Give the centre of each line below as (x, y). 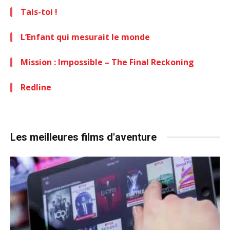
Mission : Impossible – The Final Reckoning (107, 62)
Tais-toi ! (39, 12)
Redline (36, 87)
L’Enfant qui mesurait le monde (85, 37)
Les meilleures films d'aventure (83, 137)
